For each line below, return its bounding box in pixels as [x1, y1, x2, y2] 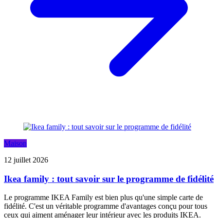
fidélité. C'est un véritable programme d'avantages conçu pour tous [4, 202, 207, 211]
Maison [4, 139, 27, 148]
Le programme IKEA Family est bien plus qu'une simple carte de [4, 193, 203, 202]
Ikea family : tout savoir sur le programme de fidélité [4, 173, 214, 184]
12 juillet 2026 [4, 156, 48, 164]
